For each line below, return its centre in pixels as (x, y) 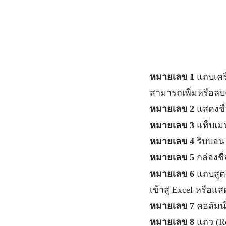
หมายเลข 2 (172, 109)
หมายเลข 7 (173, 206)
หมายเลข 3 (173, 125)
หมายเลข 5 (173, 157)
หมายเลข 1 (172, 77)
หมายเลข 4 (172, 141)
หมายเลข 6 (173, 174)
